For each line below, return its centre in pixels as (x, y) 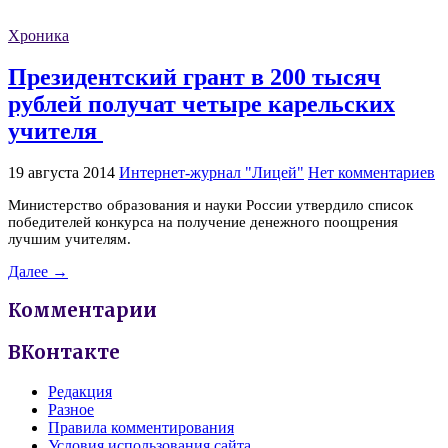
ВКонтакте (64, 352)
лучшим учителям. (69, 238)
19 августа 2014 (61, 172)
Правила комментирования (141, 427)
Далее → (38, 271)
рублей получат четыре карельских (201, 103)
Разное (71, 409)
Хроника (38, 36)
